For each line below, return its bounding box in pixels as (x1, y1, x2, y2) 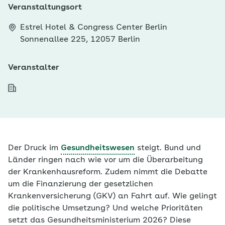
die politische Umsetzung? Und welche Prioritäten (8, 204, 203, 212)
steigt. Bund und (135, 144, 201, 152)
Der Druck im (8, 144, 61, 152)
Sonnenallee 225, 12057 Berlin (20, 36, 140, 44)
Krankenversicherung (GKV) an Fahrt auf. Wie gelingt (8, 192, 217, 200)
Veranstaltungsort (8, 4, 82, 12)
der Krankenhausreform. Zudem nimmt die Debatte (8, 168, 207, 176)
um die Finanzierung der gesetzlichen (8, 180, 153, 188)
